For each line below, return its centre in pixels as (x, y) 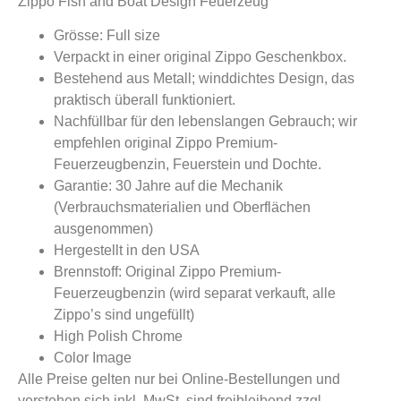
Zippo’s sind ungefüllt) (124, 315)
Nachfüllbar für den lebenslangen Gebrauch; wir (205, 122)
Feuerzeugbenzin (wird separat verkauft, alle (195, 294)
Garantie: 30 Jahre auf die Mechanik (168, 186)
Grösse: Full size (107, 36)
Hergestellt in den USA (127, 251)
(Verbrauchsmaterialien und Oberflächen (182, 208)
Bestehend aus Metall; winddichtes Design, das (204, 79)
